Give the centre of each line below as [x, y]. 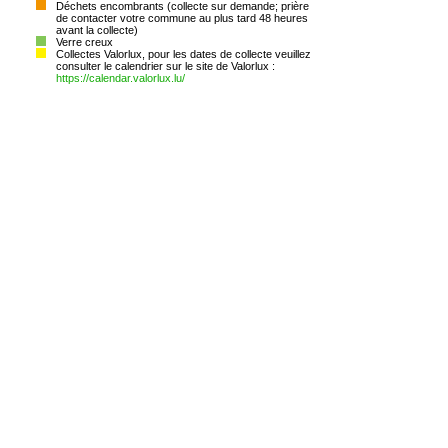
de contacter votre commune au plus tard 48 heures [182, 18]
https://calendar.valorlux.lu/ [120, 78]
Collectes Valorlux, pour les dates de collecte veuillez [183, 54]
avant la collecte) [97, 30]
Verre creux [84, 42]
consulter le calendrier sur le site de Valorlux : [167, 66]
